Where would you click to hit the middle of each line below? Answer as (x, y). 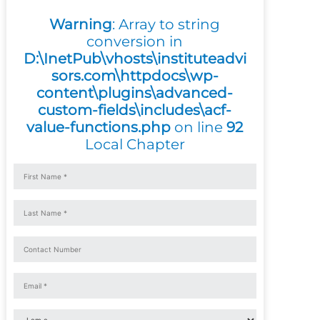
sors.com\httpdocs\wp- (135, 75)
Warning (81, 24)
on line (199, 127)
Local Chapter (135, 144)
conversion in (135, 41)
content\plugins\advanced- (135, 92)
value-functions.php (99, 127)
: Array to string (166, 24)
